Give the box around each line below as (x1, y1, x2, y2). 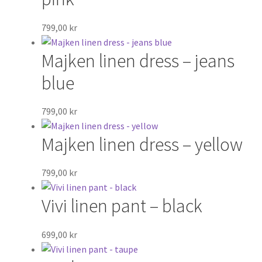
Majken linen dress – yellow (41, 132, 243, 156)
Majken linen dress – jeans (41, 49, 235, 73)
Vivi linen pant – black (41, 194, 202, 218)
